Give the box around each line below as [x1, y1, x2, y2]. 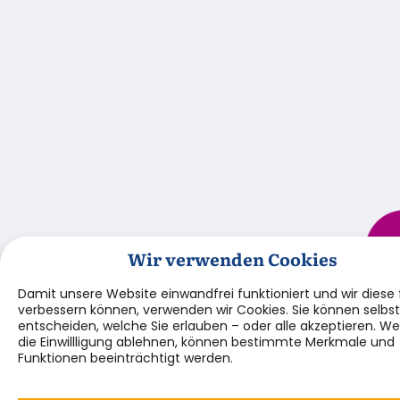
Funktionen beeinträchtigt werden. [18, 349, 233, 367]
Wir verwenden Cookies [128, 246, 337, 271]
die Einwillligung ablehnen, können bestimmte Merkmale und [18, 333, 395, 351]
